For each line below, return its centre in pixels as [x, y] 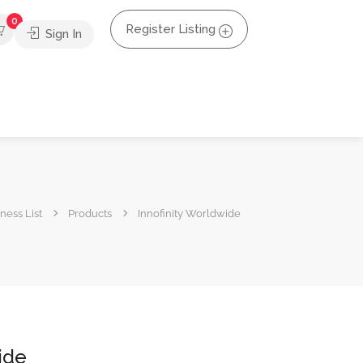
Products [90, 213]
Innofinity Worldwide [189, 213]
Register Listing [171, 29]
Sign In [62, 34]
